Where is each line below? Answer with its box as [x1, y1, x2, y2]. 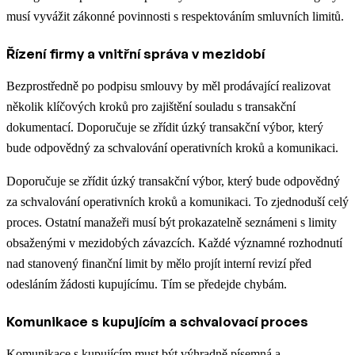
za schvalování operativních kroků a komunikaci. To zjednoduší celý [6, 195, 349, 209]
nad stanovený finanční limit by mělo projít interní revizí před [6, 257, 311, 271]
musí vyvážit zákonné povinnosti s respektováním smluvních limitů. [6, 10, 344, 24]
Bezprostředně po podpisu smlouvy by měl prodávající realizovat [6, 79, 330, 94]
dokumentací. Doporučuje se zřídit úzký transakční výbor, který [6, 120, 323, 135]
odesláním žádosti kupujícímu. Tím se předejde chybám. [6, 277, 287, 292]
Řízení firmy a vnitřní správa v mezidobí [6, 45, 265, 63]
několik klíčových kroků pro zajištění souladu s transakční [6, 100, 296, 114]
